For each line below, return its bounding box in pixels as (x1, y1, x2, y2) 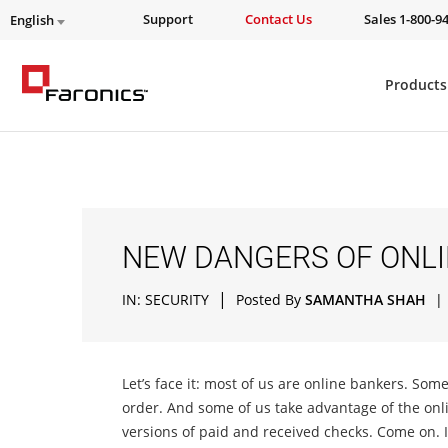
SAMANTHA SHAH (305, 290, 426, 309)
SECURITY (145, 290, 209, 309)
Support (143, 11, 193, 28)
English (10, 12, 57, 29)
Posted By (236, 290, 305, 309)
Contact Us (245, 11, 312, 28)
